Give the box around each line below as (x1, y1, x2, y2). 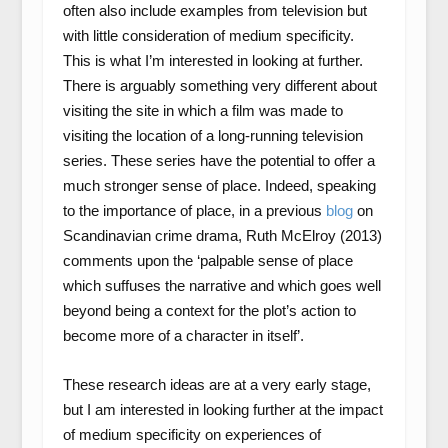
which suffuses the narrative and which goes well (62, 277, 381, 294)
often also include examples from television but (62, 2, 367, 19)
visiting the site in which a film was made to (62, 102, 343, 119)
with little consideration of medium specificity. (62, 27, 354, 44)
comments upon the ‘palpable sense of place (62, 252, 353, 269)
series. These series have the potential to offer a (62, 152, 375, 169)
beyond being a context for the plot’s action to (62, 302, 356, 319)
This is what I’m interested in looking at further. (62, 52, 363, 69)
